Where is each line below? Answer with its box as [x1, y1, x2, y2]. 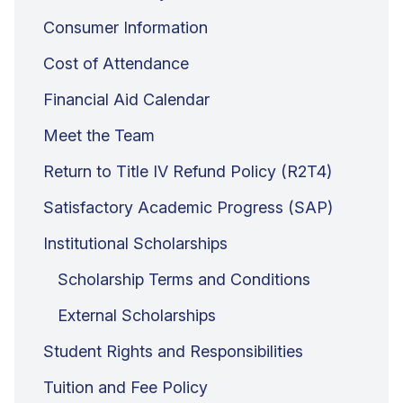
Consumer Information [43, 17, 208, 37]
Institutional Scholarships [43, 233, 228, 253]
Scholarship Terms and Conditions [58, 269, 310, 289]
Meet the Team [43, 125, 155, 145]
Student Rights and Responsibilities [43, 341, 303, 361]
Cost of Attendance [43, 53, 189, 73]
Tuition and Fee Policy [43, 377, 208, 397]
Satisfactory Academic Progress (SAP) [43, 197, 333, 217]
